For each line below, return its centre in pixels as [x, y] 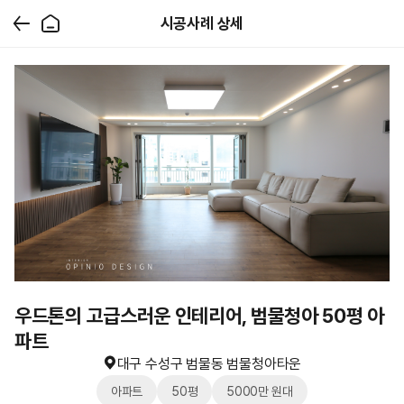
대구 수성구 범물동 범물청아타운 [209, 364]
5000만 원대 [260, 391]
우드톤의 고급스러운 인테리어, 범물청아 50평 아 [199, 316]
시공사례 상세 [202, 23]
